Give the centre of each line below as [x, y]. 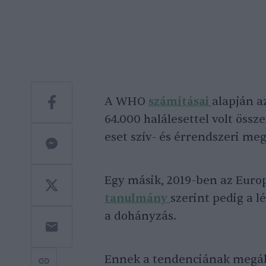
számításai [180, 102]
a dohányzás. [140, 216]
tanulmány [137, 199]
